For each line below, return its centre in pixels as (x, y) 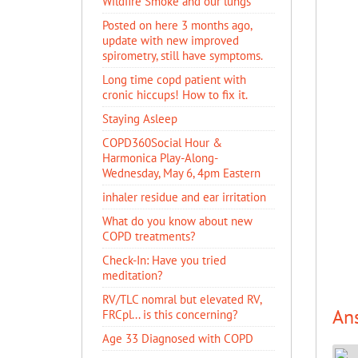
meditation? (133, 275)
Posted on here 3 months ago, (177, 25)
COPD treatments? (149, 236)
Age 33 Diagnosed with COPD (178, 338)
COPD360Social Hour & (162, 143)
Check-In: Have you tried (164, 260)
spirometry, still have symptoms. (183, 56)
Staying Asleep (140, 119)
